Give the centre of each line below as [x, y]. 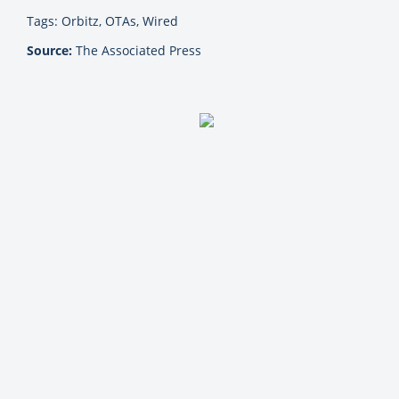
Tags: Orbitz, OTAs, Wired [102, 21]
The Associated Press [137, 51]
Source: [49, 51]
